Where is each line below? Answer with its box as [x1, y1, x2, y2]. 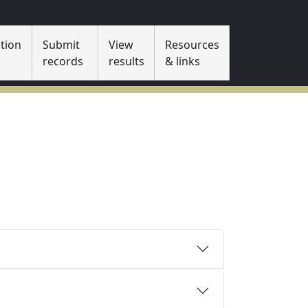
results [108, 54, 144, 69]
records [42, 54, 83, 69]
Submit [42, 37, 80, 52]
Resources [164, 37, 219, 52]
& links [164, 54, 200, 69]
